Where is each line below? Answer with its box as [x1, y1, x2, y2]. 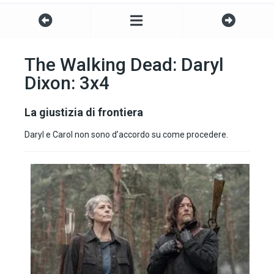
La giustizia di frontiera [24, 106, 143, 119]
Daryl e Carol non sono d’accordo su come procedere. [24, 130, 228, 140]
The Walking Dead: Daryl [24, 54, 224, 76]
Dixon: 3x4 [24, 72, 109, 94]
